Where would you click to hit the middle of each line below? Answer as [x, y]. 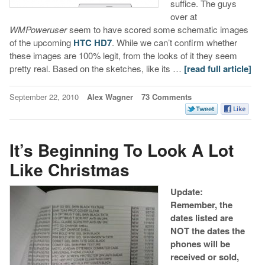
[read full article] [217, 69]
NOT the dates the [207, 231]
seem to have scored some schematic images [157, 30]
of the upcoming [41, 43]
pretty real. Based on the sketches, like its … [96, 69]
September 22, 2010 [45, 97]
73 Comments [166, 97]
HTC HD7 [92, 43]
